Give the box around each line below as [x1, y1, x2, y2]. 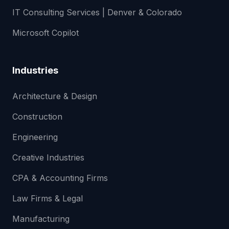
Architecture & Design [12, 91, 97, 101]
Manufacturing [12, 214, 70, 224]
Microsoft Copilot [12, 28, 79, 38]
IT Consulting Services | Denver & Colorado [12, 7, 182, 17]
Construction [12, 111, 62, 122]
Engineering [12, 132, 58, 142]
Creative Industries [12, 152, 84, 163]
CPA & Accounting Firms [12, 173, 108, 183]
